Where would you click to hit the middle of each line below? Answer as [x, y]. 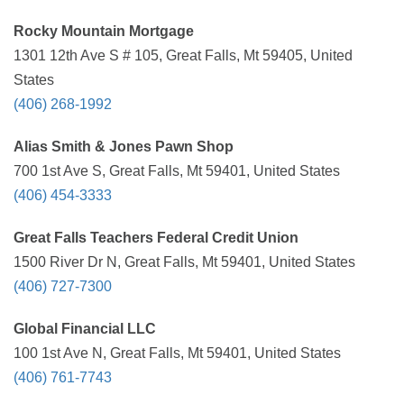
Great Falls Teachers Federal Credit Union [156, 238]
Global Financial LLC [85, 329]
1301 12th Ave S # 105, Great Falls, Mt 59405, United [183, 55]
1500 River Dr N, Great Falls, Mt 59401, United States [184, 262]
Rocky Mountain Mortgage [104, 31]
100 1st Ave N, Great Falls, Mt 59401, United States [177, 353]
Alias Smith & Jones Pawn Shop [124, 147]
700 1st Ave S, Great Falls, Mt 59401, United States [177, 171]
